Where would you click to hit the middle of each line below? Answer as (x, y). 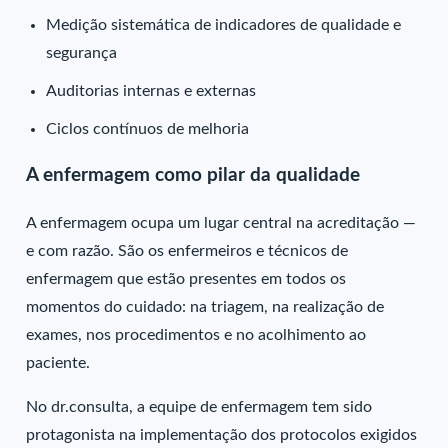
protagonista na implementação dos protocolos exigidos (222, 434)
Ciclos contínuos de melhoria (148, 129)
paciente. (58, 362)
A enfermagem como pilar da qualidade (193, 176)
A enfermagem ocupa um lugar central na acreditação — (221, 222)
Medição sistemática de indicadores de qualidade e (224, 25)
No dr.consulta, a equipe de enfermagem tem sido (199, 406)
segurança (82, 53)
